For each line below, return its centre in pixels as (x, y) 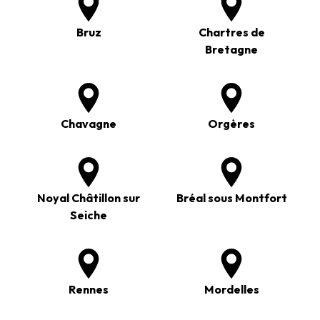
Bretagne (231, 49)
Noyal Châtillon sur (89, 197)
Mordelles (231, 289)
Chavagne (89, 123)
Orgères (231, 123)
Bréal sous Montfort (231, 197)
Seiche (89, 215)
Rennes (89, 289)
